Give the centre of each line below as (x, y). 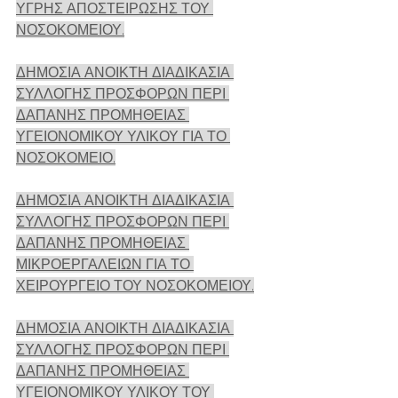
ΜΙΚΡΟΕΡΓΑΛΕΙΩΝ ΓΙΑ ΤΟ (105, 264)
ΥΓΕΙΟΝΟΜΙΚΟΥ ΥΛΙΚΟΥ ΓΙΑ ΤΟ (123, 136)
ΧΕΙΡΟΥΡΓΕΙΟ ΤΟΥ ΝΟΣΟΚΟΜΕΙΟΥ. (135, 286)
